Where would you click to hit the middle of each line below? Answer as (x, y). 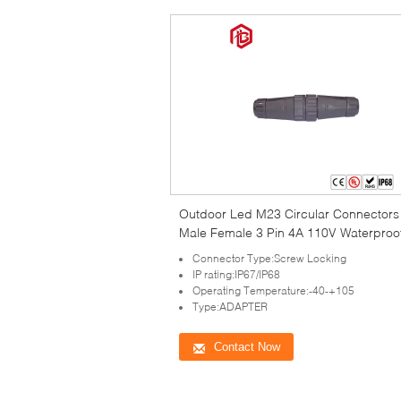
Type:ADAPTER (230, 306)
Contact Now (247, 346)
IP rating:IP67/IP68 (236, 274)
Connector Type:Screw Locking (269, 258)
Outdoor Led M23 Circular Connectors (289, 213)
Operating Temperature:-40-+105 (273, 290)
